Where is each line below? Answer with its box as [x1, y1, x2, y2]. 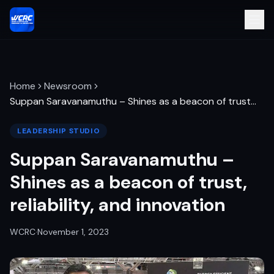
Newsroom [44, 80, 92, 92]
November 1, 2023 [37, 226, 109, 237]
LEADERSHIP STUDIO [17, 126, 100, 136]
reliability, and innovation [10, 193, 225, 217]
